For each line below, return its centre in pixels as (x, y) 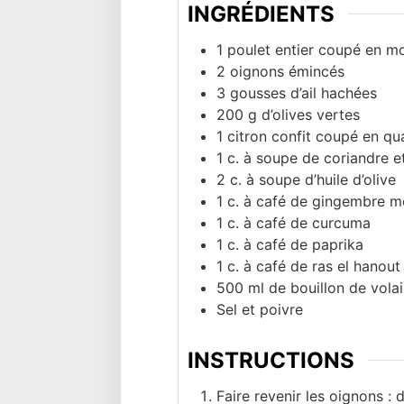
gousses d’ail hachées (303, 92)
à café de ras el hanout (322, 266)
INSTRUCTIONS (271, 360)
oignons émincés (287, 71)
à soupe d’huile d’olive (321, 179)
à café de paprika (303, 244)
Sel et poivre (260, 309)
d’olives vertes (311, 114)
